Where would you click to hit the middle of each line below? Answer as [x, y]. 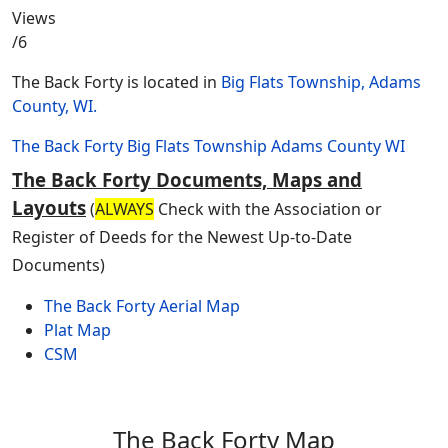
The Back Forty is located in [116, 82]
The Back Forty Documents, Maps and [187, 179]
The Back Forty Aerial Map [142, 306]
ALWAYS [124, 209]
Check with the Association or [268, 209]
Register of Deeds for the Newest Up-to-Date [182, 237]
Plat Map [77, 330]
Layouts [49, 207]
